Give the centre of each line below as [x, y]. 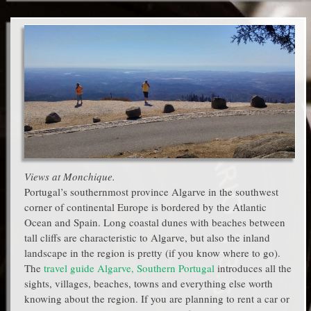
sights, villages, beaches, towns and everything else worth [149, 283]
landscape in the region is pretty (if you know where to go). [152, 252]
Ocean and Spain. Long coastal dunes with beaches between [155, 222]
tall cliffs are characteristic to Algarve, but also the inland [147, 237]
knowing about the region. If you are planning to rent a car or [157, 298]
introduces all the [253, 268]
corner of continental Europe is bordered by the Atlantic [145, 207]
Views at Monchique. [70, 176]
